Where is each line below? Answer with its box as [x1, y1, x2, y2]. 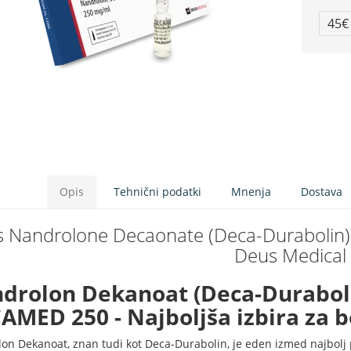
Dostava [301, 184, 343, 199]
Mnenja [231, 184, 272, 199]
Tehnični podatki [114, 184, 202, 199]
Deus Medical [233, 242, 346, 268]
